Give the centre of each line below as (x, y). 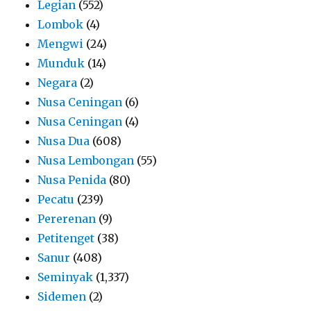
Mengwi (61, 43)
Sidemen (62, 296)
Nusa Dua (64, 141)
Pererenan (67, 218)
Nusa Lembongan (86, 160)
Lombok (61, 24)
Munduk (61, 63)
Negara (58, 82)
